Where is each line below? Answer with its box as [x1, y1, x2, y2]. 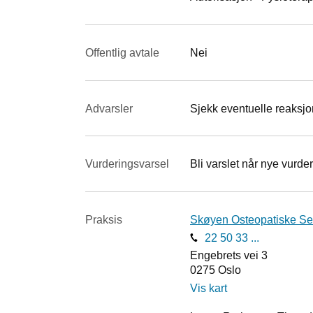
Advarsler [85, 102, 133, 115]
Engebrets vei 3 [190, 249, 268, 262]
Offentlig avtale [85, 46, 159, 59]
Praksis [85, 213, 122, 226]
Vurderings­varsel [85, 158, 169, 170]
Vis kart [190, 282, 227, 295]
